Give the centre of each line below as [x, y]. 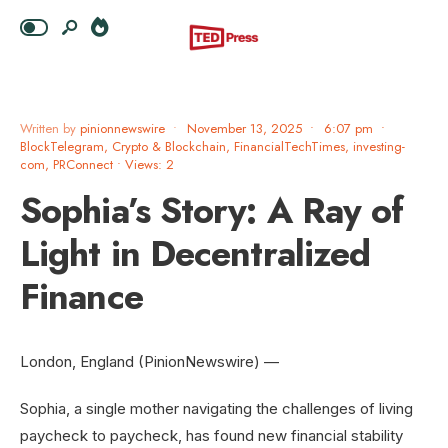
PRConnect [83, 164]
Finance [81, 296]
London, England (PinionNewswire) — [149, 361]
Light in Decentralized [195, 253]
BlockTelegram [62, 146]
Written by [50, 128]
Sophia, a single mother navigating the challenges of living [216, 408]
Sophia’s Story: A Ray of [212, 210]
